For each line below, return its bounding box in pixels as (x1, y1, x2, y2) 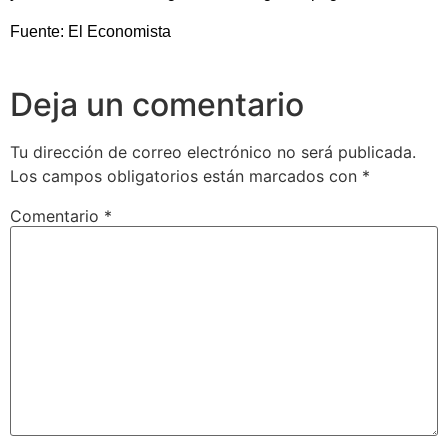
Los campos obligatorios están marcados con (10, 166, 362, 186)
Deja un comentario (10, 85, 304, 124)
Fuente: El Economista (10, 22, 171, 40)
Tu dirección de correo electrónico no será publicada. (10, 142, 416, 162)
